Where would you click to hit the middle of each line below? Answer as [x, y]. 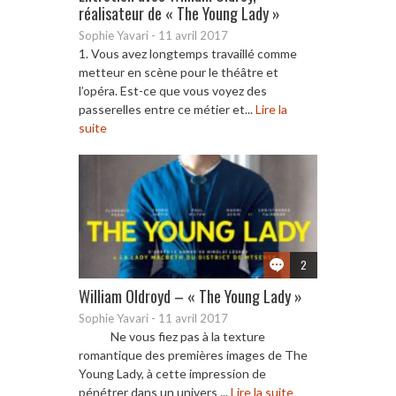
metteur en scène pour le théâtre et [179, 72]
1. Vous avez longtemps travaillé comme [188, 53]
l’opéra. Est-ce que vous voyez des [173, 90]
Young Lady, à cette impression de [172, 373]
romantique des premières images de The [193, 354]
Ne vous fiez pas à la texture [172, 336]
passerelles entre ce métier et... [167, 109]
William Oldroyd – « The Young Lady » [190, 296]
